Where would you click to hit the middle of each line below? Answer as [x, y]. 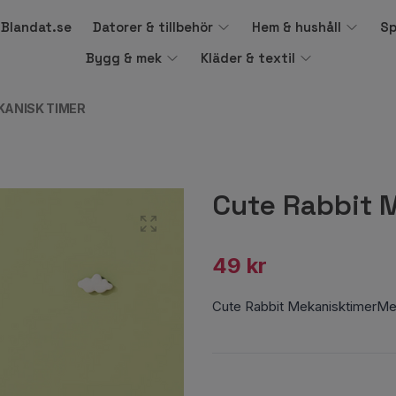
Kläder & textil [248, 58]
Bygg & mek [124, 58]
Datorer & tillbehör [152, 27]
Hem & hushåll [296, 27]
